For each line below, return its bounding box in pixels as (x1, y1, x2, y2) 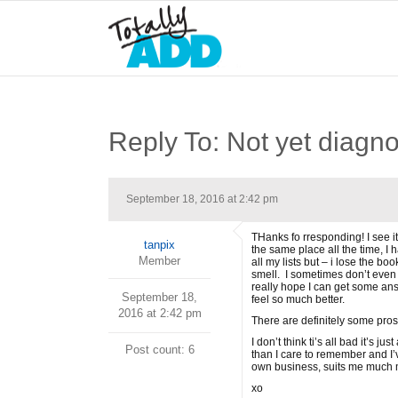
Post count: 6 (124, 343, 195, 356)
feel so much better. (251, 293, 345, 306)
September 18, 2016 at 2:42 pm (126, 193, 278, 205)
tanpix (144, 238, 175, 251)
